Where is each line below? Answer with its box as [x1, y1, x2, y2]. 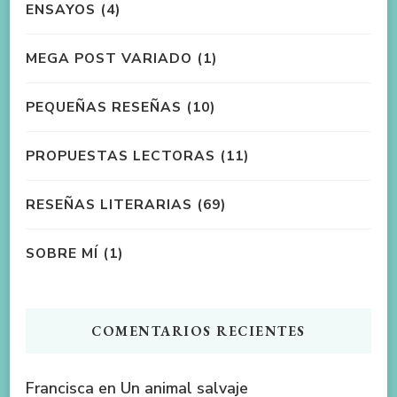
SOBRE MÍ [26, 243, 98, 262]
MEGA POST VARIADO [26, 48, 192, 67]
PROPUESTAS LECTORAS [26, 145, 215, 165]
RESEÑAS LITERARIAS [26, 194, 192, 214]
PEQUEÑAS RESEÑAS [26, 97, 182, 116]
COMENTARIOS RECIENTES [91, 321, 306, 340]
